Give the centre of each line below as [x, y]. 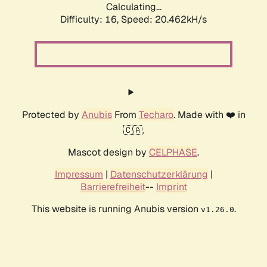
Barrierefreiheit [113, 187]
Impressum [79, 175]
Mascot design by [108, 153]
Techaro [156, 115]
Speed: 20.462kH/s [164, 20]
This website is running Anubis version [116, 209]
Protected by [52, 115]
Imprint [171, 187]
